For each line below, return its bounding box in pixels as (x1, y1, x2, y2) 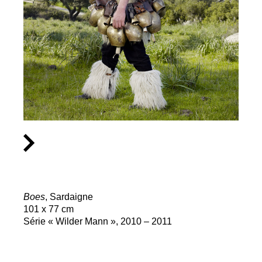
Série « (23, 216, 53, 227)
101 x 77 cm (23, 204, 74, 215)
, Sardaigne (45, 191, 93, 202)
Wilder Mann (56, 216, 108, 227)
